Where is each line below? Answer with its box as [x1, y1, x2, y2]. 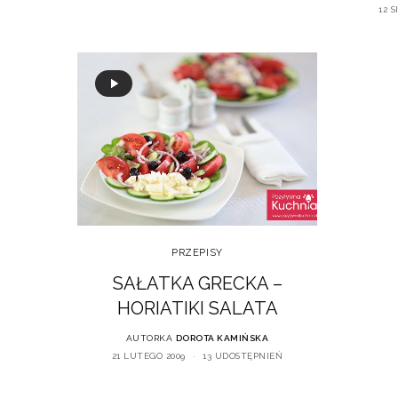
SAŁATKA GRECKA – [112, 272, 283, 294]
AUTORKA [125, 332, 173, 343]
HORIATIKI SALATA [116, 297, 278, 319]
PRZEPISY [171, 246, 223, 259]
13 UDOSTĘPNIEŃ [203, 350, 283, 361]
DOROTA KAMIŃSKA [175, 332, 269, 343]
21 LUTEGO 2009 [111, 350, 186, 361]
